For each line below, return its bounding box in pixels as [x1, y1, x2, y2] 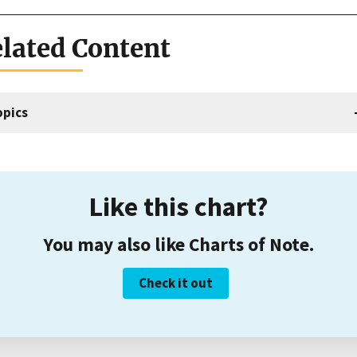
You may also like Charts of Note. [43, 233, 314, 257]
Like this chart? [88, 189, 269, 224]
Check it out [138, 274, 213, 292]
